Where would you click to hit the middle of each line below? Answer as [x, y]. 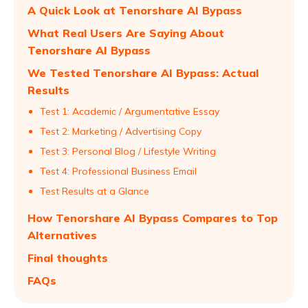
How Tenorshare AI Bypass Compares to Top [153, 218]
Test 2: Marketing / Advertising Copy [121, 131]
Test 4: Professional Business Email [118, 171]
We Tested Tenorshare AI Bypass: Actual [143, 73]
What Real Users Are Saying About [126, 33]
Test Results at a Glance [95, 191]
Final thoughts [68, 258]
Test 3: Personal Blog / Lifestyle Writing [128, 151]
